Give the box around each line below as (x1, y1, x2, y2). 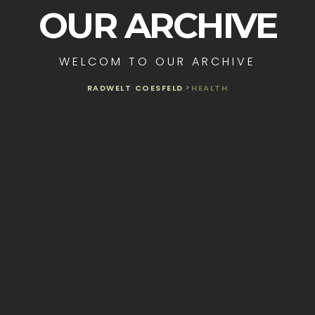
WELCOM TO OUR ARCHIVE (59, 53, 256, 70)
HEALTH (191, 82, 229, 94)
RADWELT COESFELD (86, 82, 184, 94)
